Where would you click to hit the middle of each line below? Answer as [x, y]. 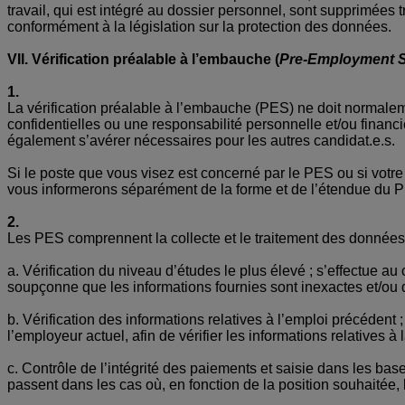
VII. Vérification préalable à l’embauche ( [143, 59]
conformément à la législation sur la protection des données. [199, 26]
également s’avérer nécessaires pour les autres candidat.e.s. [201, 140]
